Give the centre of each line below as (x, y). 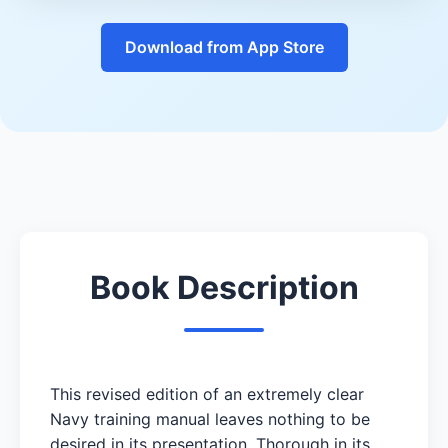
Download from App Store (224, 46)
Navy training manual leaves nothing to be (210, 418)
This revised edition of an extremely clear (207, 393)
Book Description (224, 287)
